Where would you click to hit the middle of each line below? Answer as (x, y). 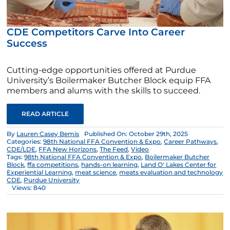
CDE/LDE (21, 149)
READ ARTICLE (45, 114)
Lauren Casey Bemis (48, 134)
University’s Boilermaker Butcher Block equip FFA (109, 81)
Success (27, 44)
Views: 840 (29, 188)
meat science (96, 172)
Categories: (25, 142)
